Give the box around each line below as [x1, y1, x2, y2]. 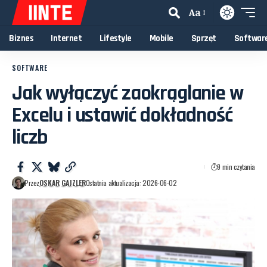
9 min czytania [217, 162, 255, 172]
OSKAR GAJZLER [39, 178, 86, 188]
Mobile [149, 32, 173, 44]
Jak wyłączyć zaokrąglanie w [12, 80, 243, 107]
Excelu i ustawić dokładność [12, 102, 232, 129]
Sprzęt [191, 32, 216, 44]
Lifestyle [100, 32, 132, 44]
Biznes [9, 32, 33, 44]
